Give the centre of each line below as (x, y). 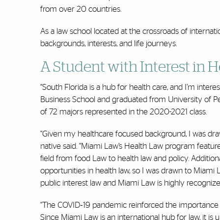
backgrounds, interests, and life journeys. (109, 44)
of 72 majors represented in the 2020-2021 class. (124, 112)
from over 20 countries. (81, 9)
